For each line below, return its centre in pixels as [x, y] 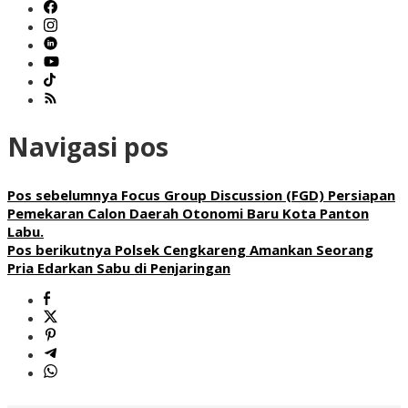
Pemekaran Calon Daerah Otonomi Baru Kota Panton [188, 213]
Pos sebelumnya [62, 194]
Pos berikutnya [59, 249]
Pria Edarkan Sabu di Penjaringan [119, 267]
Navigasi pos [88, 147]
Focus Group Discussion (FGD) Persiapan [256, 194]
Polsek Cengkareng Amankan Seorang [242, 249]
